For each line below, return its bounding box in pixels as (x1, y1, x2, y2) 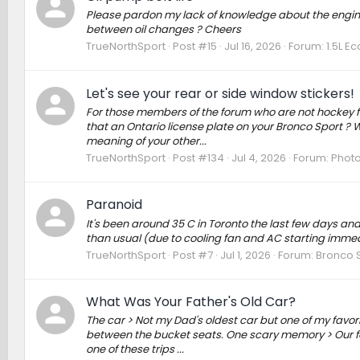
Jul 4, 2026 (231, 150, 286, 166)
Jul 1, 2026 (219, 247, 271, 263)
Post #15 (172, 39, 217, 55)
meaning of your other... (85, 133, 207, 149)
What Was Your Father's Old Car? (85, 292, 296, 312)
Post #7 (172, 247, 213, 263)
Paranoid (85, 195, 142, 215)
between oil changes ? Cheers (85, 21, 241, 37)
